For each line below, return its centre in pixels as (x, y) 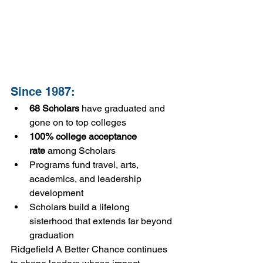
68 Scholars (54, 109)
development (56, 193)
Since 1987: (43, 92)
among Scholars (80, 151)
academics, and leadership (87, 179)
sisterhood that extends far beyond (102, 221)
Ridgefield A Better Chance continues (90, 249)
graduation (52, 235)
